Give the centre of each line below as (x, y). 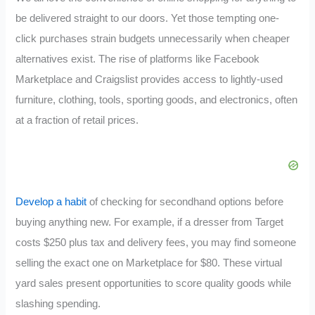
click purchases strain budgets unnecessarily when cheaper (153, 39)
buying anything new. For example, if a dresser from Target (150, 223)
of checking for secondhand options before (185, 202)
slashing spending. (58, 304)
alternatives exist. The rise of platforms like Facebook (138, 59)
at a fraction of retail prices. (77, 121)
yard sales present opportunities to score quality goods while (154, 284)
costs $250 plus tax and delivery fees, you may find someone (156, 243)
